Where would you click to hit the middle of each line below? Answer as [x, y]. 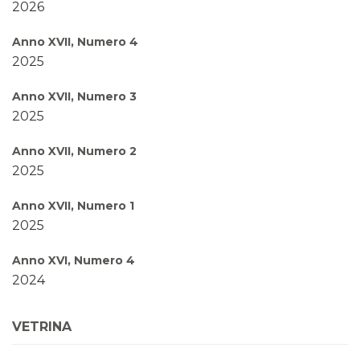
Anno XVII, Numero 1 [73, 206]
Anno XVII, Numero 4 [75, 42]
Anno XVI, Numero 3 [73, 315]
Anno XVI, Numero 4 [74, 261]
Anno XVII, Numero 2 [74, 151]
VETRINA [42, 327]
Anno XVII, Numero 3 [74, 97]
